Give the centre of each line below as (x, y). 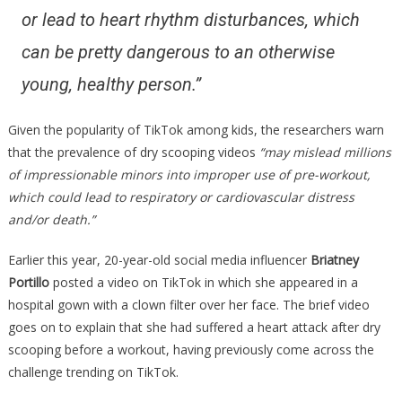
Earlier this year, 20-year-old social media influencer (159, 259)
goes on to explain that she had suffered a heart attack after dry (194, 327)
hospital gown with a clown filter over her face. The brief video (188, 304)
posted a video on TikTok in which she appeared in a (203, 282)
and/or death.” (51, 219)
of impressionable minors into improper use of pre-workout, (189, 174)
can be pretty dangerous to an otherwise (178, 52)
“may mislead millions (325, 152)
